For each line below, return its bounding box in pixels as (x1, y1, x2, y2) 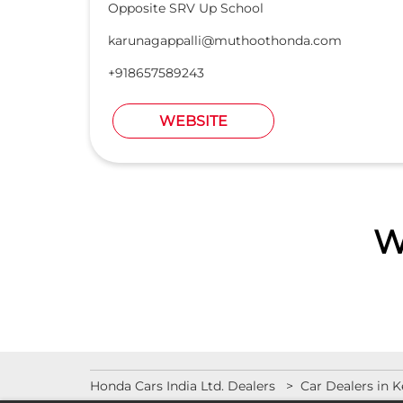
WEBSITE (158, 112, 228, 130)
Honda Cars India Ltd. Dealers (89, 378, 279, 395)
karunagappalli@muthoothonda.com (107, 32, 342, 49)
